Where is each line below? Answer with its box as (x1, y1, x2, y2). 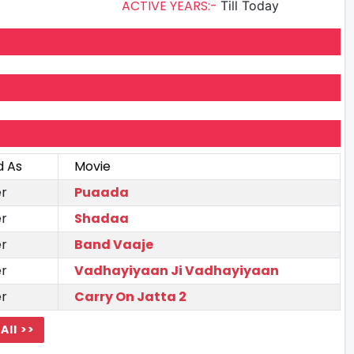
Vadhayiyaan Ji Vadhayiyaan (74, 261, 279, 280)
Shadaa (74, 209, 129, 228)
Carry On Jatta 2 (74, 287, 186, 306)
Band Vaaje (74, 235, 153, 254)
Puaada (74, 183, 129, 201)
